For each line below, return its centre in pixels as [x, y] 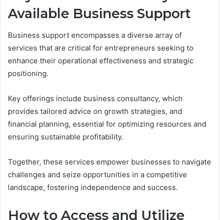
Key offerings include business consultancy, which [95, 99]
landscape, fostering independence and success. [93, 188]
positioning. [28, 74]
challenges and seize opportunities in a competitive [97, 175]
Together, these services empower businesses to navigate [110, 162]
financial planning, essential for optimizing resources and [107, 124]
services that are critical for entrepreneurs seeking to [101, 48]
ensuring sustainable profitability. [66, 137]
